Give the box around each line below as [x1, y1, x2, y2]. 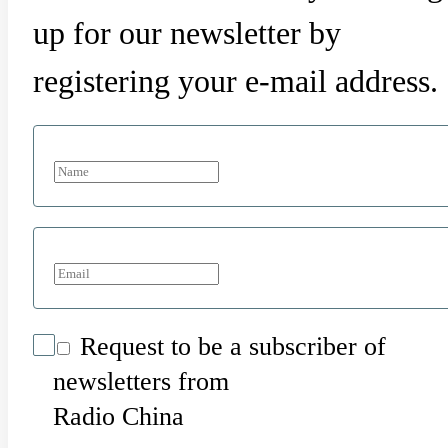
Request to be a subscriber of [73, 332, 386, 362]
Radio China [53, 402, 184, 432]
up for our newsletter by [33, 15, 341, 52]
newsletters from [53, 367, 229, 397]
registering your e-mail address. [33, 63, 438, 100]
